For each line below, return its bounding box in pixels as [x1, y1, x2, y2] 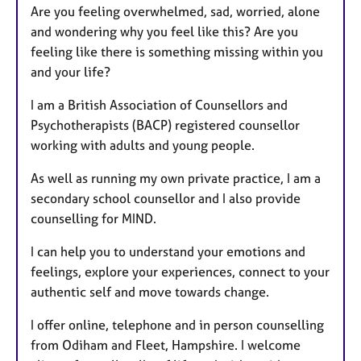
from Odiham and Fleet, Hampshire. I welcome [31, 337, 301, 354]
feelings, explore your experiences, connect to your [31, 263, 330, 280]
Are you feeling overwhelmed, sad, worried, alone [31, 3, 320, 20]
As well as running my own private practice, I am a [31, 170, 321, 187]
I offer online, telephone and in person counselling [31, 317, 324, 334]
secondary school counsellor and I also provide [31, 190, 301, 207]
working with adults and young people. [31, 137, 255, 154]
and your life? [31, 64, 110, 81]
